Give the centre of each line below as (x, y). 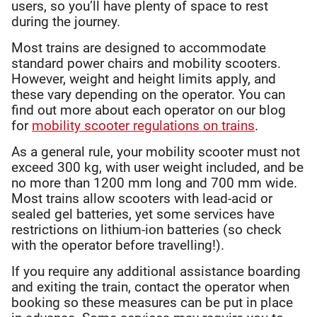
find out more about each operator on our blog (149, 110)
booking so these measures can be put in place (152, 303)
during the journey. (68, 22)
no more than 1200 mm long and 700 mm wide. (154, 183)
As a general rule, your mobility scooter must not (156, 152)
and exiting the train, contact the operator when (150, 287)
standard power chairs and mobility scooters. (146, 64)
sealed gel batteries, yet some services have (143, 214)
